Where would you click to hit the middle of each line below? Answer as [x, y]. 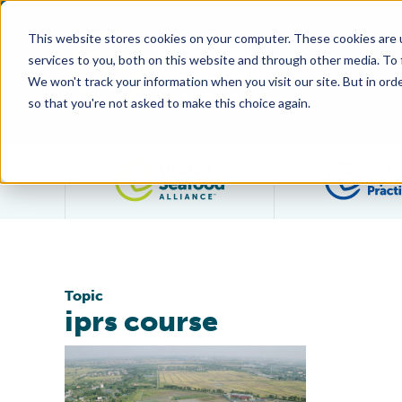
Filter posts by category [309, 170]
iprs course [141, 321]
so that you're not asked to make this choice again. [169, 102]
